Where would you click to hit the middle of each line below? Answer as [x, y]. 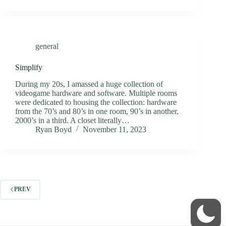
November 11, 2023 [115, 129]
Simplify [29, 67]
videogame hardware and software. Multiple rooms [96, 93]
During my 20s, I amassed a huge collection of [89, 84]
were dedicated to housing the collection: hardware [96, 102]
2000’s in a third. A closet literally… [72, 120]
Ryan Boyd [53, 129]
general [47, 46]
